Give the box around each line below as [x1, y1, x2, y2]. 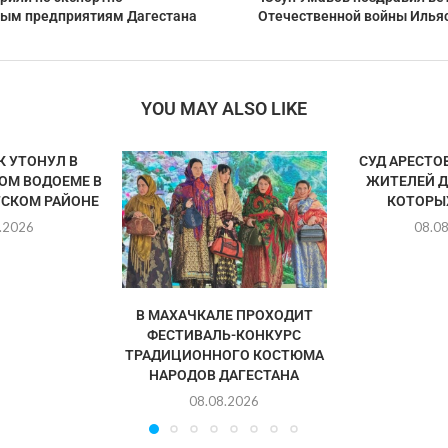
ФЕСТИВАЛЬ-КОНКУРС [147, 326, 302, 343]
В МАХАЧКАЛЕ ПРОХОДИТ [135, 306, 313, 323]
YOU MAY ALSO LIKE [140, 98, 307, 119]
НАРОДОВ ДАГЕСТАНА [149, 366, 300, 383]
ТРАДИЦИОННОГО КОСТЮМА [124, 346, 324, 363]
